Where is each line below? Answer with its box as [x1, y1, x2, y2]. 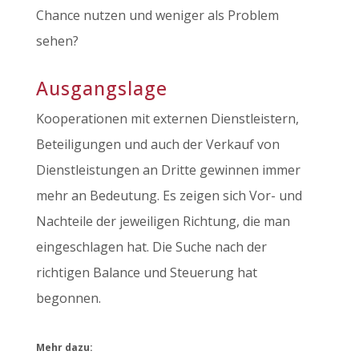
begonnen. [35, 289, 101, 307]
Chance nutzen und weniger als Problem [35, 6, 279, 24]
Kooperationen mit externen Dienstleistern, [35, 110, 299, 127]
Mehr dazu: [35, 341, 93, 354]
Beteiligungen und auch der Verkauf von [35, 135, 280, 153]
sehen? [35, 32, 79, 50]
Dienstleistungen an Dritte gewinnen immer [35, 161, 301, 179]
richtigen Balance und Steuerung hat [35, 264, 257, 281]
